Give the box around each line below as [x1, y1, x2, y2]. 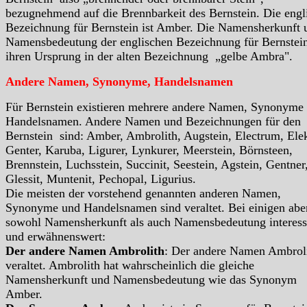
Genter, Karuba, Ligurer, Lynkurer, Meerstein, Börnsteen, [5, 143, 293, 158]
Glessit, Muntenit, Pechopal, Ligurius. [5, 172, 196, 186]
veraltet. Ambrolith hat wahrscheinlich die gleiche [5, 258, 254, 273]
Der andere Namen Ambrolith [5, 244, 164, 258]
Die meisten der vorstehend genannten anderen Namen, [5, 186, 281, 201]
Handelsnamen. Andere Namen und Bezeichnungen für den [5, 114, 301, 129]
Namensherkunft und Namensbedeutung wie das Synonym [5, 273, 297, 287]
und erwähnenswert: [5, 230, 106, 244]
